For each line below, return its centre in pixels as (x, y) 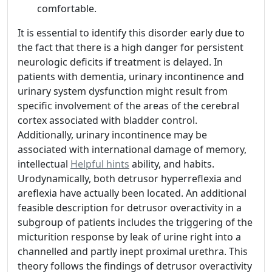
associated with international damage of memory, (132, 149)
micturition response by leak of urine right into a (129, 236)
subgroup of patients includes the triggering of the (135, 222)
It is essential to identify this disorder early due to (131, 32)
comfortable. (67, 8)
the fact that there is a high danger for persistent (131, 47)
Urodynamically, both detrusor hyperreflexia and (130, 178)
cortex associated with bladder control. (107, 120)
